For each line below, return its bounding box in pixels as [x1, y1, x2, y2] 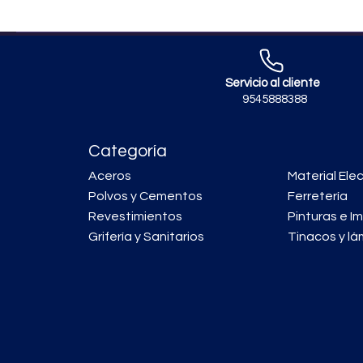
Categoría [88, 143, 167, 160]
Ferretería [287, 190, 348, 203]
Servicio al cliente [224, 77, 320, 90]
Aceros [88, 169, 134, 183]
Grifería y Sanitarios [88, 230, 204, 244]
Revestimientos [88, 210, 182, 224]
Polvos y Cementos [88, 190, 203, 203]
